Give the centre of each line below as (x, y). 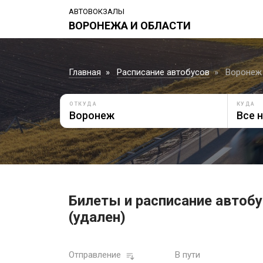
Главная (85, 72)
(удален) (97, 217)
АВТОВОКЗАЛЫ (97, 11)
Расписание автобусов (163, 72)
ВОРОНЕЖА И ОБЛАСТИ (130, 26)
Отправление (95, 255)
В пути (187, 255)
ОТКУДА (83, 104)
